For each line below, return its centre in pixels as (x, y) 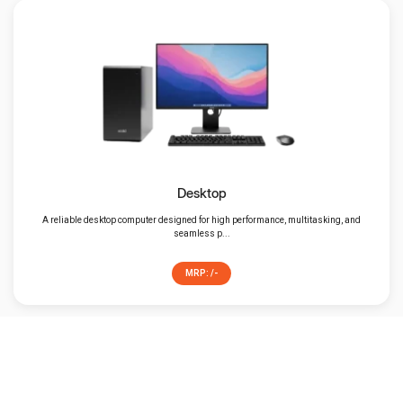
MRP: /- (201, 273)
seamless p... (201, 234)
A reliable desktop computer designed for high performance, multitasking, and (201, 220)
